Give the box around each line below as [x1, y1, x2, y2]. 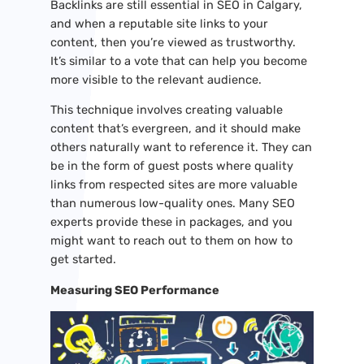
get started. [50, 252, 116, 267]
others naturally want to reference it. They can [50, 140, 312, 155]
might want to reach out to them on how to [50, 233, 292, 249]
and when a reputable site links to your [50, 15, 268, 31]
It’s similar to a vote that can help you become [50, 53, 307, 68]
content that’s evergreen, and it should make [50, 121, 301, 136]
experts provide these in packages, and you [50, 214, 292, 230]
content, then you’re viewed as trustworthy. [50, 34, 296, 50]
